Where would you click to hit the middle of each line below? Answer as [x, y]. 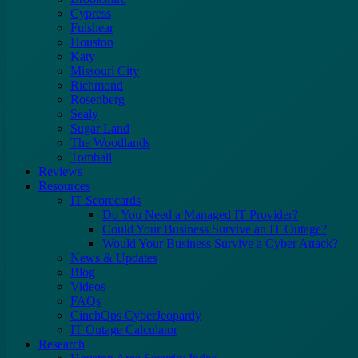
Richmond [97, 85]
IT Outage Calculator [124, 330]
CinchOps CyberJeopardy [136, 315]
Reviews [60, 171]
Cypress [91, 13]
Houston [92, 42]
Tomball [91, 157]
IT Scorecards [105, 200]
